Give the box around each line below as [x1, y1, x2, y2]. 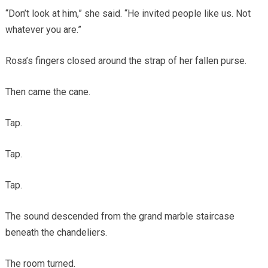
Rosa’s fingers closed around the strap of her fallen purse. [5, 54, 246, 66]
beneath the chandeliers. [5, 226, 107, 238]
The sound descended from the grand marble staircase [5, 210, 234, 222]
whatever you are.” [5, 23, 81, 35]
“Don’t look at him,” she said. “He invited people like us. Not [5, 7, 251, 19]
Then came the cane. [5, 86, 90, 98]
